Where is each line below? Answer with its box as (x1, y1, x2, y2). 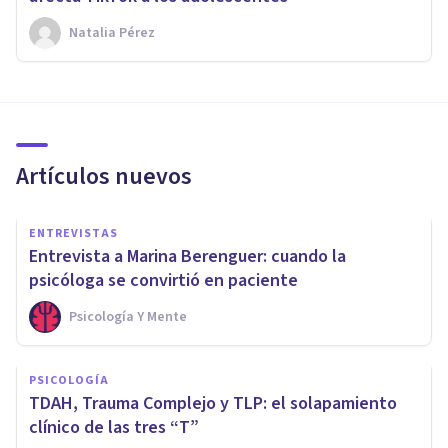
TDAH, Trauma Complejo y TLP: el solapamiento (29, 390, 397, 416)
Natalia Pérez (69, 22, 155, 43)
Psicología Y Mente (69, 306, 187, 327)
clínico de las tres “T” (29, 414, 199, 440)
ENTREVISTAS (29, 224, 118, 242)
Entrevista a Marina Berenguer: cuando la (29, 243, 346, 269)
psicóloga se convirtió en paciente (29, 267, 298, 293)
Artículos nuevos (16, 158, 192, 194)
